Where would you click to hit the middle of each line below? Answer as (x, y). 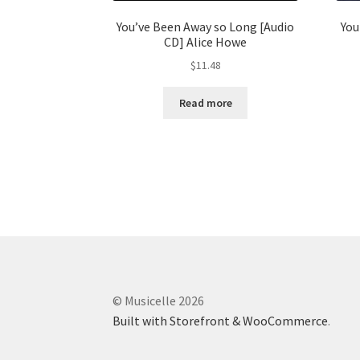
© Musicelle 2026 (159, 300)
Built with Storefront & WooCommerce (221, 320)
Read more (205, 103)
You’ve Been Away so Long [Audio (206, 26)
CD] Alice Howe (206, 41)
